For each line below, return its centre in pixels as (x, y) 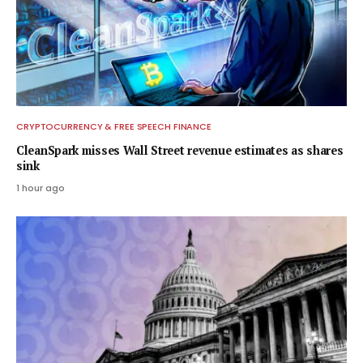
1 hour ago (41, 188)
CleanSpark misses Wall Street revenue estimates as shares (180, 150)
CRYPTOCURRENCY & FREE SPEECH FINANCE (114, 126)
